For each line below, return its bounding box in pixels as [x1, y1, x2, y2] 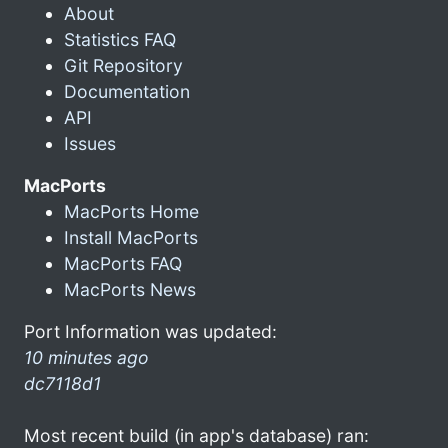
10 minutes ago [24, 346, 149, 368]
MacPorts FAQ [64, 252, 182, 274]
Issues [64, 132, 116, 154]
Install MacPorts [64, 226, 198, 248]
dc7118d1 [24, 372, 101, 394]
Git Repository [64, 54, 183, 76]
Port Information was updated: [24, 320, 277, 342]
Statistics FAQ [64, 28, 176, 50]
